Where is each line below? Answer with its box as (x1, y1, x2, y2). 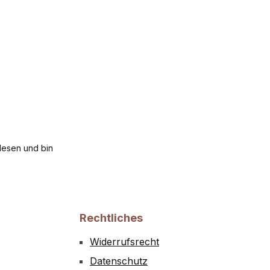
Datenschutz (90, 255, 148, 267)
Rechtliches (80, 212, 143, 224)
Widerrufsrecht (90, 236, 159, 248)
